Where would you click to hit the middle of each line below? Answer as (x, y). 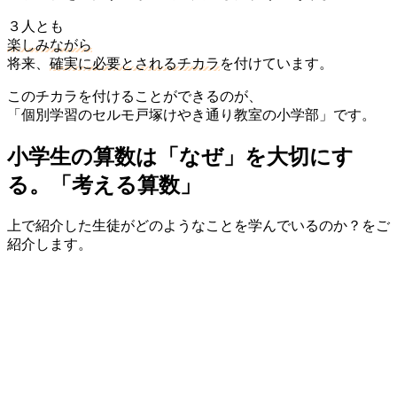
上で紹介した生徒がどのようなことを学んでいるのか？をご (198, 225)
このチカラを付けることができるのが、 (135, 96)
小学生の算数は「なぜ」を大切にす (180, 156)
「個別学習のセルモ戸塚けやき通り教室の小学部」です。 (191, 114)
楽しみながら (50, 44)
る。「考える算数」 (104, 184)
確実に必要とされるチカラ (135, 63)
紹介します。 (50, 244)
